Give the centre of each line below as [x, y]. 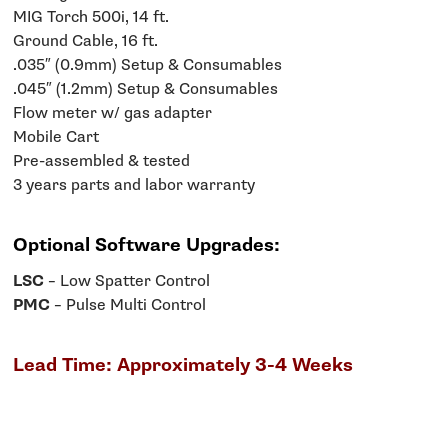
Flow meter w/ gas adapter [113, 114]
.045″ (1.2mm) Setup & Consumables [146, 90]
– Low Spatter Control [127, 282]
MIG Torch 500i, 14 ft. [91, 18]
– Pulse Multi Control [128, 306]
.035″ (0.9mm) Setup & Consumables [148, 66]
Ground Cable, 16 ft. [86, 42]
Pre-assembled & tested [102, 162]
